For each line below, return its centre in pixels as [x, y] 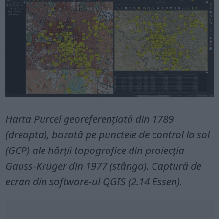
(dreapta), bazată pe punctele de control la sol [108, 135]
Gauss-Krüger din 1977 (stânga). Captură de [104, 166]
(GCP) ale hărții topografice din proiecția [95, 150]
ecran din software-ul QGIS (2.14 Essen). [94, 182]
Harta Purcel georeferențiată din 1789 [90, 119]
